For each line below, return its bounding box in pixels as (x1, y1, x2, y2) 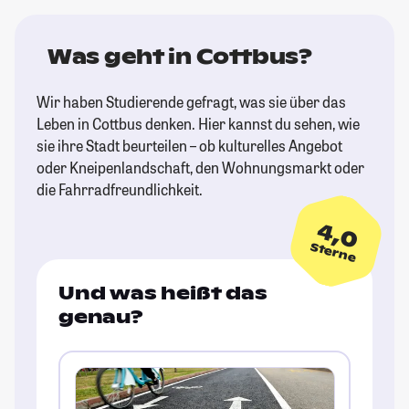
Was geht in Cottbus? (47, 44, 312, 70)
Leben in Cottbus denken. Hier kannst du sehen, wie (37, 114, 360, 134)
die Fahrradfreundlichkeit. (37, 180, 203, 200)
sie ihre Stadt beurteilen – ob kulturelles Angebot (37, 136, 342, 156)
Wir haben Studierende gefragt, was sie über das (37, 92, 346, 112)
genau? (58, 305, 143, 330)
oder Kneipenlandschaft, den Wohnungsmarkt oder (37, 158, 364, 178)
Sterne (309, 239, 358, 266)
